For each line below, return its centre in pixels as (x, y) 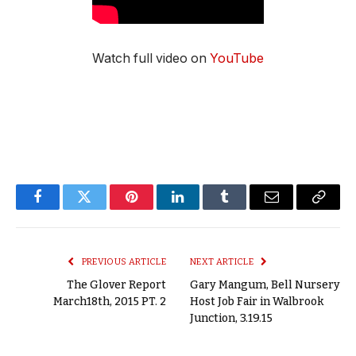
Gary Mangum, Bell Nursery (265, 285)
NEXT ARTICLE (223, 262)
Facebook (64, 209)
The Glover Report (116, 285)
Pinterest (155, 209)
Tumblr (245, 209)
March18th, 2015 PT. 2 (110, 302)
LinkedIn (203, 209)
